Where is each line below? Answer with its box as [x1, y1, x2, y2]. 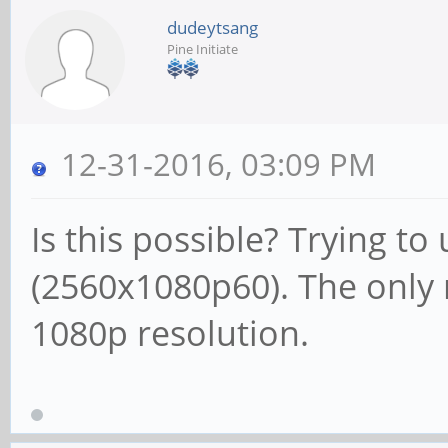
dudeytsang [167, 16, 258, 39]
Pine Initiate [167, 40, 238, 58]
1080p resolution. [31, 310, 309, 356]
